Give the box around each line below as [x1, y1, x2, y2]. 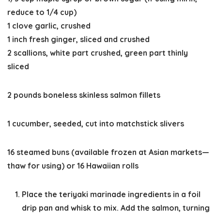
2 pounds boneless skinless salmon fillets [7, 90, 160, 100]
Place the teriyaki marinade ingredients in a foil [22, 189, 201, 200]
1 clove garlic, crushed [7, 21, 91, 31]
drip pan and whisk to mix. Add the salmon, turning [22, 203, 210, 213]
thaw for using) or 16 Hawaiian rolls [7, 161, 139, 171]
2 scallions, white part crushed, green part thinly [7, 48, 188, 58]
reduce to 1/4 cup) [7, 7, 77, 17]
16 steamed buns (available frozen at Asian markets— [7, 147, 209, 157]
